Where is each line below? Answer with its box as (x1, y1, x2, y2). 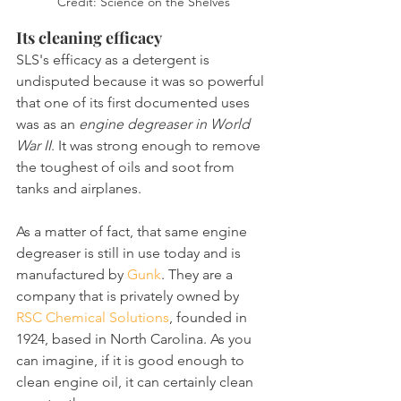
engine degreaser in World (79, 115, 253, 133)
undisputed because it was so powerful (16, 73, 268, 90)
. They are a (161, 266, 236, 284)
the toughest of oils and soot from (16, 158, 238, 176)
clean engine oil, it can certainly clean (16, 373, 257, 391)
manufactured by (16, 266, 127, 284)
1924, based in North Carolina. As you (16, 330, 255, 348)
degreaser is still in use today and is (16, 244, 244, 262)
